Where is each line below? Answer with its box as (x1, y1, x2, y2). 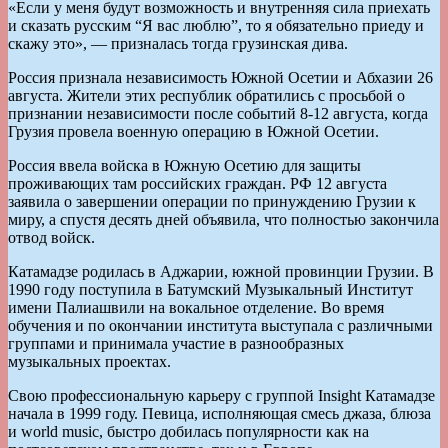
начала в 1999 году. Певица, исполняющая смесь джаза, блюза (8, 404, 431, 422)
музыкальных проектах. (8, 352, 171, 370)
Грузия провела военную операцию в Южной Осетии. (8, 122, 379, 140)
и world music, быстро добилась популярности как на (8, 422, 369, 440)
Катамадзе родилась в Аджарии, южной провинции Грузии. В (8, 262, 434, 280)
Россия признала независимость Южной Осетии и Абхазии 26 (8, 68, 433, 86)
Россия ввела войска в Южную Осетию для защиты (8, 156, 361, 174)
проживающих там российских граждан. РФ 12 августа (8, 174, 387, 192)
